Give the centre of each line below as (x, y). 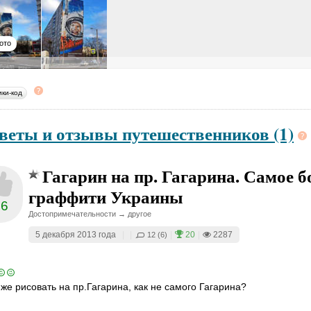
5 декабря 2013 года (76, 235)
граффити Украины (106, 197)
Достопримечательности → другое (90, 214)
